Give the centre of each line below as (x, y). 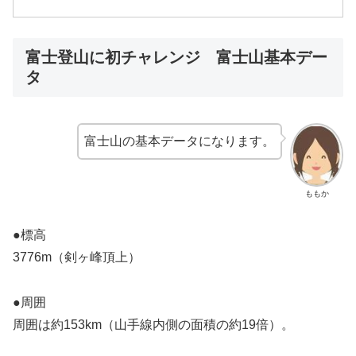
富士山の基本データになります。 (180, 141)
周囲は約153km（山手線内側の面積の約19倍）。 (153, 324)
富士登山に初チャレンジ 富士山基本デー (176, 58)
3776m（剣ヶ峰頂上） (77, 257)
